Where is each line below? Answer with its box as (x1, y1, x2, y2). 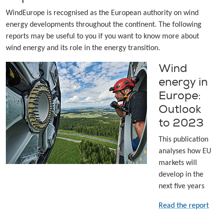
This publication (159, 136, 208, 144)
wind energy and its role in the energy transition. (6, 44, 160, 53)
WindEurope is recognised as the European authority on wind (6, 9, 199, 18)
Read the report (159, 202, 209, 210)
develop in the (159, 171, 203, 179)
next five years (159, 182, 204, 191)
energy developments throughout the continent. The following (6, 21, 201, 29)
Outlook (159, 102, 201, 117)
